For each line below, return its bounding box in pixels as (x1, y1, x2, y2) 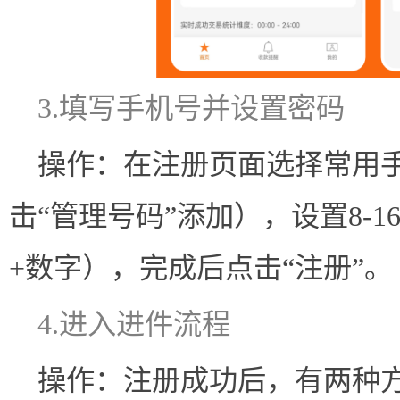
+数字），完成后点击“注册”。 (9, 252, 393, 285)
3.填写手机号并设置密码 (37, 92, 345, 125)
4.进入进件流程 (37, 308, 230, 341)
